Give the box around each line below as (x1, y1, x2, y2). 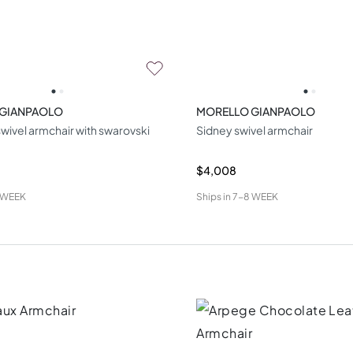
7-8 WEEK (232, 190, 279, 203)
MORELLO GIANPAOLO (196, 103, 316, 118)
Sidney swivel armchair (196, 122, 314, 137)
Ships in (196, 190, 232, 203)
